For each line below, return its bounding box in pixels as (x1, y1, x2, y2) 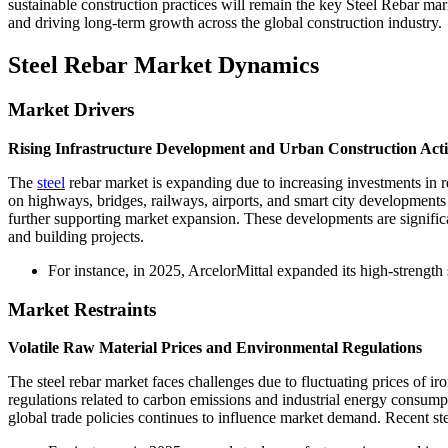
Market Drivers (8, 99, 134, 121)
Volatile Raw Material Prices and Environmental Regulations (8, 339, 422, 357)
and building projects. (8, 227, 144, 245)
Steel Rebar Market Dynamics (8, 52, 319, 79)
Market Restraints (8, 298, 156, 320)
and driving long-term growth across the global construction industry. (8, 14, 442, 32)
